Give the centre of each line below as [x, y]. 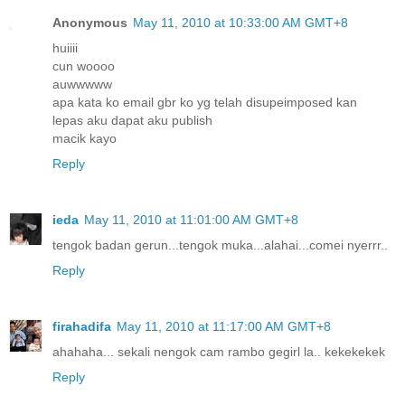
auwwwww [82, 84]
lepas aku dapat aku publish [132, 120]
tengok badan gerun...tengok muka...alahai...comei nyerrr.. [220, 245]
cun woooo [84, 66]
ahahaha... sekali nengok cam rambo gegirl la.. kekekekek [219, 351]
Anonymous [90, 22]
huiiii [65, 47]
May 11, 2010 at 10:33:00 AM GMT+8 [240, 22]
